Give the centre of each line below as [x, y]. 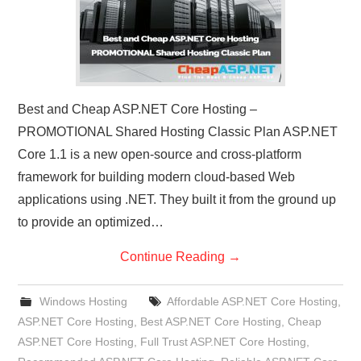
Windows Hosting [83, 301]
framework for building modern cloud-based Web [157, 176]
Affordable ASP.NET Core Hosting [252, 301]
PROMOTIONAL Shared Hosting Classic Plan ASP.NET [178, 131]
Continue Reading [174, 256]
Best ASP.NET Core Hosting [211, 321]
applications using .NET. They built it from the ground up [177, 199]
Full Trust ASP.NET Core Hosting [224, 341]
